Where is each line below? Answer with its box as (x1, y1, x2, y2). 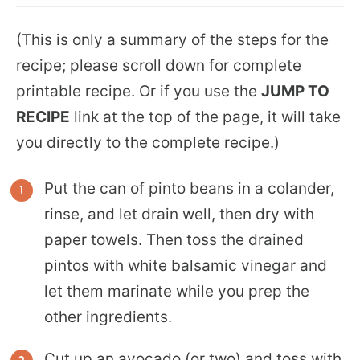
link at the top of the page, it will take (70, 107, 341, 126)
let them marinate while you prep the (44, 281, 309, 301)
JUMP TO (261, 81, 329, 100)
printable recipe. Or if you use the (16, 81, 261, 100)
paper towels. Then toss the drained (44, 230, 304, 249)
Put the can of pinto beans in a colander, (44, 178, 334, 198)
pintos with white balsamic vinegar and (44, 256, 327, 275)
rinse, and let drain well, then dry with (44, 204, 314, 223)
